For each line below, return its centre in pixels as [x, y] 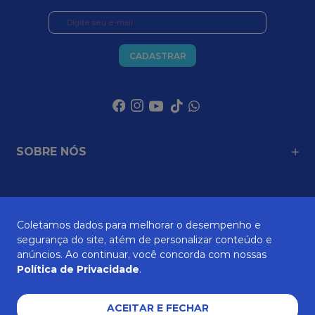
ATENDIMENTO [60, 207]
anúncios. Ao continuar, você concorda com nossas [142, 255]
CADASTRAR [157, 56]
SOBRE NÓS [51, 152]
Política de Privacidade [78, 269]
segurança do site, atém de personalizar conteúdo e [144, 240]
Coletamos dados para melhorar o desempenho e [139, 225]
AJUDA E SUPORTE [72, 262]
